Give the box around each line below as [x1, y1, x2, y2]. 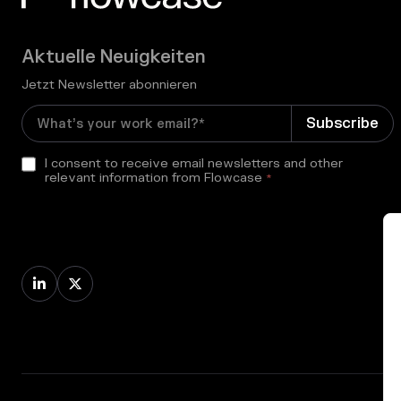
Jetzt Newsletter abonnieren [21, 77, 197, 93]
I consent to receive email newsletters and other [45, 156, 343, 172]
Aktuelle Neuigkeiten [21, 46, 206, 69]
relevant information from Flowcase [45, 170, 262, 186]
